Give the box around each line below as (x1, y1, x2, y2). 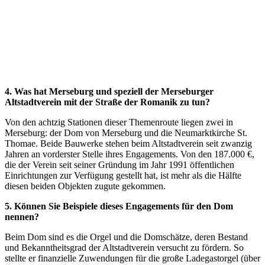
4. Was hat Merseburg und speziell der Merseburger (5, 86, 214, 96)
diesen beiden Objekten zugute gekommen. (5, 181, 166, 191)
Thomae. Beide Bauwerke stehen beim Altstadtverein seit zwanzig (5, 138, 252, 148)
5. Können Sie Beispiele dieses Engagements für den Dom (5, 201, 233, 211)
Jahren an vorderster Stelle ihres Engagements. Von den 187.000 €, (5, 149, 254, 159)
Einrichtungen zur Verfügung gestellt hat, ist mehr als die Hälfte (5, 170, 241, 180)
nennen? (5, 212, 39, 222)
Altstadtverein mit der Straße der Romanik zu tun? (5, 97, 210, 107)
